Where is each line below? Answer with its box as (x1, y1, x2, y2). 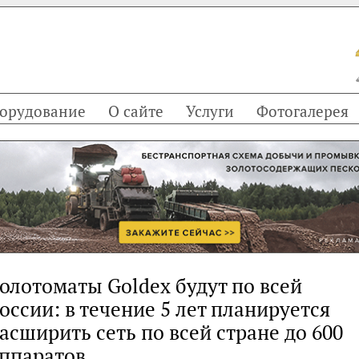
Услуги (186, 101, 234, 121)
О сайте (108, 101, 163, 121)
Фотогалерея (256, 101, 349, 121)
